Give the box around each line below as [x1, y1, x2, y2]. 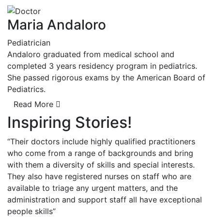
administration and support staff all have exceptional [7, 195, 202, 205]
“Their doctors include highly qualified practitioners [7, 137, 195, 147]
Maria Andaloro [7, 16, 106, 33]
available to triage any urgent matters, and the [7, 183, 178, 193]
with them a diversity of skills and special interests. [7, 160, 195, 170]
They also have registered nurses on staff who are [7, 171, 191, 182]
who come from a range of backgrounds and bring [7, 148, 193, 158]
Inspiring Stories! [7, 113, 132, 132]
